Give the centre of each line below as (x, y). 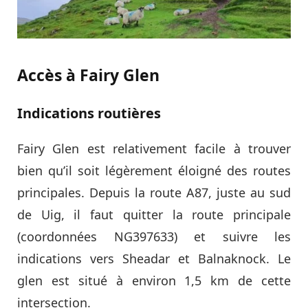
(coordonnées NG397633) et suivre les (154, 236)
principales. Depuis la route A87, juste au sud (154, 192)
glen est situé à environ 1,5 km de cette (154, 280)
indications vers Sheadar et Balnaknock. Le (154, 258)
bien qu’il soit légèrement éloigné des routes (154, 170)
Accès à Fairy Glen (88, 75)
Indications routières (89, 113)
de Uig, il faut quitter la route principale (154, 214)
